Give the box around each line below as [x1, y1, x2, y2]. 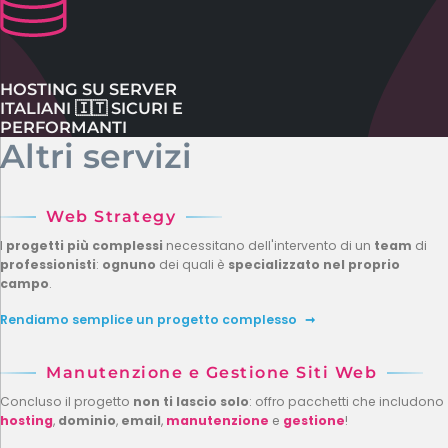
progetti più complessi [6, 237, 166, 255]
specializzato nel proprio [225, 256, 400, 274]
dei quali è [156, 256, 225, 274]
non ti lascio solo [133, 393, 249, 411]
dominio [58, 412, 116, 430]
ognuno [102, 256, 156, 274]
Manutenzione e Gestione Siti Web [46, 363, 377, 383]
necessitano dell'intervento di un [166, 237, 374, 255]
